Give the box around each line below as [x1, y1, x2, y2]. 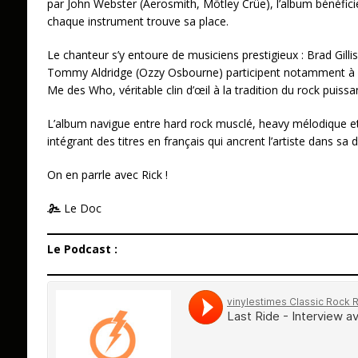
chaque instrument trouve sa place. [46, 14, 229, 30]
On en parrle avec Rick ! [46, 167, 174, 183]
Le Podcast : [46, 241, 117, 257]
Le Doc [61, 201, 102, 217]
